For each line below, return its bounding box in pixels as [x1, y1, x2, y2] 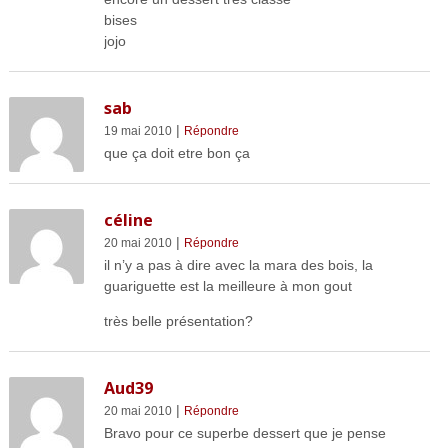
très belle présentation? [103, 312, 253, 329]
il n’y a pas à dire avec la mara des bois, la [103, 256, 373, 273]
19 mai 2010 [103, 123, 172, 138]
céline [103, 208, 153, 231]
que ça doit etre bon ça [103, 144, 250, 161]
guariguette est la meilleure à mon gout [103, 277, 352, 294]
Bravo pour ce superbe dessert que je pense [103, 424, 386, 441]
